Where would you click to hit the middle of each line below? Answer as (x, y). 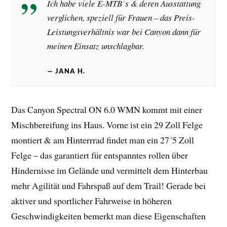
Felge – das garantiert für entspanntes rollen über (100, 155)
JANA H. (70, 71)
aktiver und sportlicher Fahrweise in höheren (92, 200)
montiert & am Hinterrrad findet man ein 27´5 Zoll (103, 140)
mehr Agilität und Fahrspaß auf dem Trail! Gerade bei (109, 185)
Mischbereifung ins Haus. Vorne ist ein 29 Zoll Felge (107, 124)
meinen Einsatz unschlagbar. (96, 46)
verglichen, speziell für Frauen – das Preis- (121, 18)
